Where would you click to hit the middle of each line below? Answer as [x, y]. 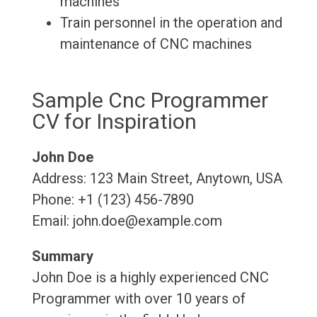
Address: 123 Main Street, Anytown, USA [157, 179]
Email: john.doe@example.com [127, 221]
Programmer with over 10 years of [138, 299]
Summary [62, 257]
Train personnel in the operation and [171, 23]
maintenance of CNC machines [156, 44]
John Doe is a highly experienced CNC [150, 278]
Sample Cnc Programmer [150, 100]
